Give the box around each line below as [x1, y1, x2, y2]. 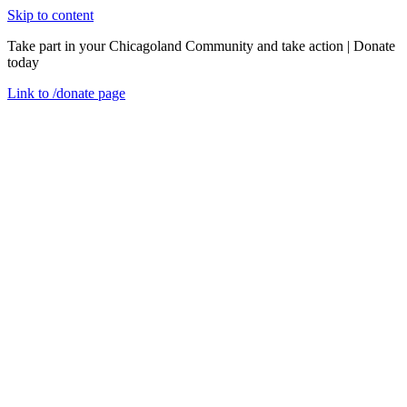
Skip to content [7, 7, 94, 23]
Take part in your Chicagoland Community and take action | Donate [7, 38, 395, 54]
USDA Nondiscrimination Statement [7, 301, 231, 317]
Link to [7, 85, 53, 101]
